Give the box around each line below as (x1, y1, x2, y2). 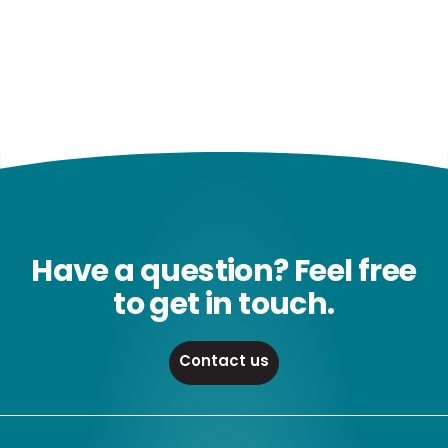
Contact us (179, 350, 269, 372)
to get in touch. (113, 283, 335, 326)
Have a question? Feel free (31, 250, 417, 293)
